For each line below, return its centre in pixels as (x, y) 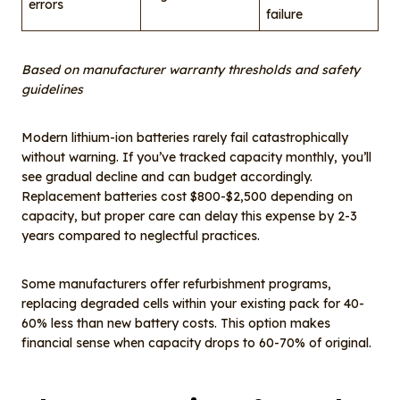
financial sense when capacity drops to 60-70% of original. (196, 343)
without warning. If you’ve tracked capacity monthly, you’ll (196, 158)
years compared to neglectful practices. (141, 236)
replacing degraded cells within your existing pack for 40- (193, 304)
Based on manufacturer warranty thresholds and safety (191, 70)
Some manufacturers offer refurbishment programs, (176, 284)
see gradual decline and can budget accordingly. (167, 177)
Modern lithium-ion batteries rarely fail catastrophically (185, 138)
